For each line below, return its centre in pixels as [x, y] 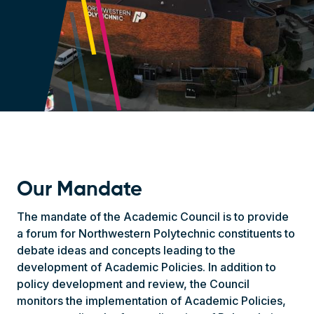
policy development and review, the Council [133, 284]
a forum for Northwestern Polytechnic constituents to [156, 233]
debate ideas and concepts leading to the [126, 250]
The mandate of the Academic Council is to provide [153, 217]
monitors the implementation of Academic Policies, [151, 301]
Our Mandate [80, 190]
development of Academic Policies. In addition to [146, 267]
